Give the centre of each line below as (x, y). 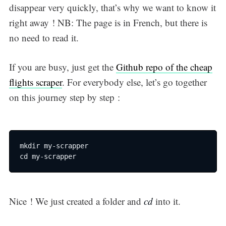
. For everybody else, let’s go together (134, 82)
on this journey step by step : (64, 97)
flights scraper (35, 82)
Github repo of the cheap (164, 67)
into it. (166, 201)
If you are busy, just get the (62, 67)
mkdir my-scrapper (54, 146)
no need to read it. (44, 37)
